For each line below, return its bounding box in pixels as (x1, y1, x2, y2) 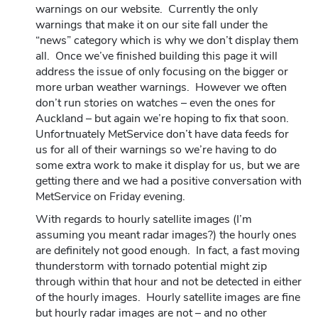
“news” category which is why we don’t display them (35, 32, 299, 48)
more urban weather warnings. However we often (35, 79, 287, 95)
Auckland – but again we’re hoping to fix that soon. (35, 110, 292, 126)
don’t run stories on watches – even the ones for (35, 94, 275, 111)
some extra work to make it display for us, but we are (35, 157, 300, 173)
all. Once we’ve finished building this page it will (35, 48, 278, 64)
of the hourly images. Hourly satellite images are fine (35, 289, 300, 305)
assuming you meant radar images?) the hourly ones (35, 226, 297, 243)
